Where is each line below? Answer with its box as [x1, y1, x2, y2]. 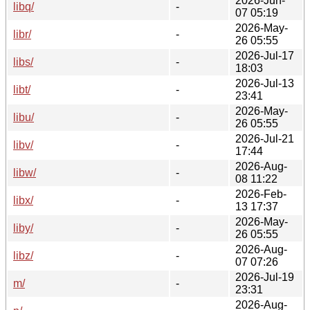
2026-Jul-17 [235, 49, 294, 62]
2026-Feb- [235, 188, 286, 200]
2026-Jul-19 [235, 271, 294, 283]
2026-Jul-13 [235, 77, 294, 89]
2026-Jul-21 [235, 132, 294, 145]
